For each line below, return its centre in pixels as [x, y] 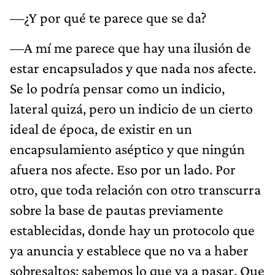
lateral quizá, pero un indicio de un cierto [131, 108]
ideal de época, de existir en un [101, 128]
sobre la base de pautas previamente [117, 209]
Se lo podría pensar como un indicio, [117, 88]
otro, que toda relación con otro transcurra [135, 189]
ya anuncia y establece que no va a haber [129, 250]
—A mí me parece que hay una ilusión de [130, 47]
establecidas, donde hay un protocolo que [132, 230]
